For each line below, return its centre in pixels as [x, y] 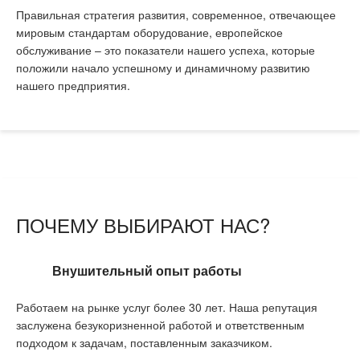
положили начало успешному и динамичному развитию [163, 68]
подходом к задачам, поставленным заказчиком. [144, 343]
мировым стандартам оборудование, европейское [149, 33]
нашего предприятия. [73, 86]
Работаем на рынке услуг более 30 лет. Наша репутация [167, 307]
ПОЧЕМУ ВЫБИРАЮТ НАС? [143, 225]
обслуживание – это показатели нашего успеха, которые [166, 50]
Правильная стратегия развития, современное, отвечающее [176, 15]
